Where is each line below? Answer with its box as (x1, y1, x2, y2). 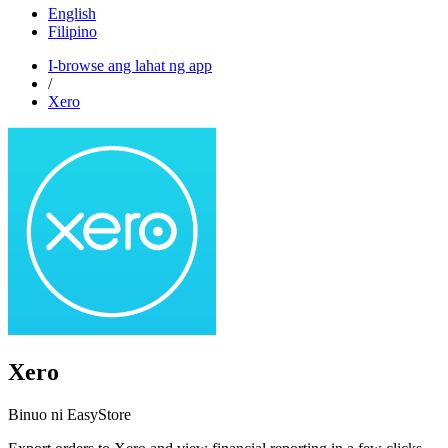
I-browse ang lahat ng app (48, 57, 212, 75)
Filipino (48, 23, 97, 41)
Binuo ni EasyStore (8, 405, 131, 423)
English (48, 5, 96, 23)
